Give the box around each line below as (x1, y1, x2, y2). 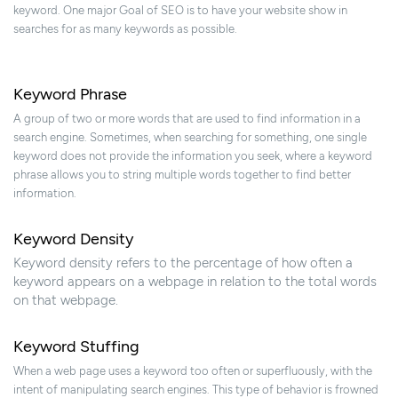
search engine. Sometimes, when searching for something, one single (13, 131, 367, 145)
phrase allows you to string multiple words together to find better (13, 168, 351, 182)
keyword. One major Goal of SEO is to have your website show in (13, 4, 347, 18)
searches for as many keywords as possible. (13, 22, 237, 36)
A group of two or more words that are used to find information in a (13, 112, 361, 126)
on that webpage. (13, 292, 118, 309)
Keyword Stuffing (13, 337, 139, 357)
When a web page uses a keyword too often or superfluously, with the (13, 364, 372, 378)
